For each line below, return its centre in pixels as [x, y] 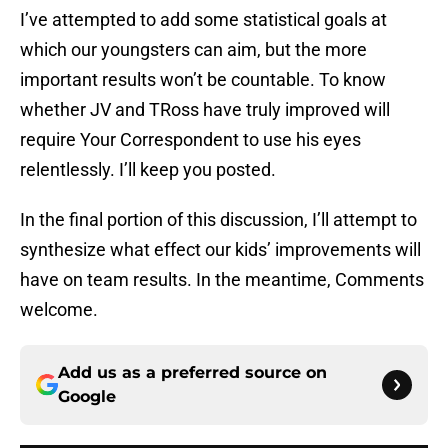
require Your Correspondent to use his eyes [190, 140]
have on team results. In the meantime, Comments [222, 280]
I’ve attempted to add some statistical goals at [203, 20]
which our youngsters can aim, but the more [193, 50]
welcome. [59, 310]
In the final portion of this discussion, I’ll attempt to [218, 220]
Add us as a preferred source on [192, 373]
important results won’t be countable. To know [203, 80]
